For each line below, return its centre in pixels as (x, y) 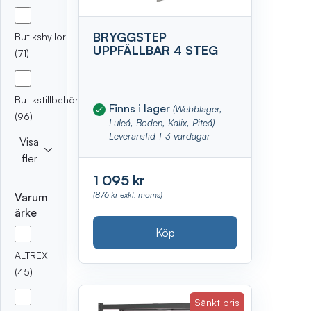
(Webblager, (198, 108)
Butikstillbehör (47, 100)
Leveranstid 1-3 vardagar (160, 135)
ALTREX (31, 255)
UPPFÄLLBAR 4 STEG (156, 50)
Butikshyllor (40, 37)
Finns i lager (141, 108)
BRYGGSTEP (130, 37)
